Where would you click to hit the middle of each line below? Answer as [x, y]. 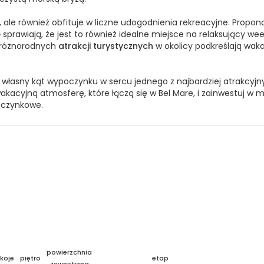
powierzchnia [69, 252]
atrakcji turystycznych [106, 46]
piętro [30, 258]
